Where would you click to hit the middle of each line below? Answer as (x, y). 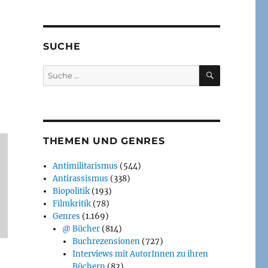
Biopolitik (71, 191)
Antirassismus (81, 178)
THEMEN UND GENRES (104, 141)
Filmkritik (72, 203)
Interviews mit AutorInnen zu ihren (140, 254)
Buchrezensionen (106, 241)
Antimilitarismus (86, 166)
